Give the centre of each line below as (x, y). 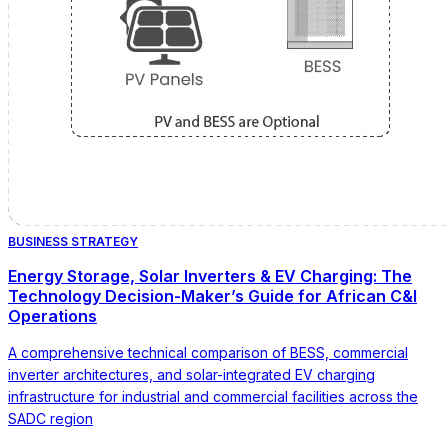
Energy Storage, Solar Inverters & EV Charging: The (210, 275)
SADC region (50, 418)
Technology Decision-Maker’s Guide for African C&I (212, 295)
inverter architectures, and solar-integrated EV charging (191, 374)
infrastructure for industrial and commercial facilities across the (213, 396)
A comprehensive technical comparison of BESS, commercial (208, 352)
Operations (52, 315)
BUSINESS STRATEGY (73, 241)
